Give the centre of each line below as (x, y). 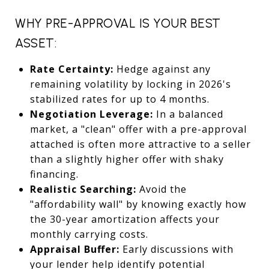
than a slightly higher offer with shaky (127, 159)
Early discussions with (176, 249)
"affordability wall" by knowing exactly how (138, 204)
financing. (54, 174)
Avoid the (161, 189)
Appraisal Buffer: (74, 249)
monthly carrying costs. (89, 234)
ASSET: (36, 43)
